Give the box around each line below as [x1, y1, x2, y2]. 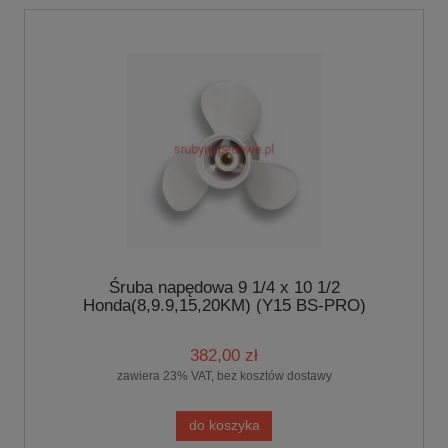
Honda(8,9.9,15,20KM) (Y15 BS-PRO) [82, 296, 366, 316]
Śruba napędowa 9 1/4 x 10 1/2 [108, 278, 340, 298]
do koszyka [188, 418, 260, 434]
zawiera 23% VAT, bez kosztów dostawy [116, 368, 332, 383]
